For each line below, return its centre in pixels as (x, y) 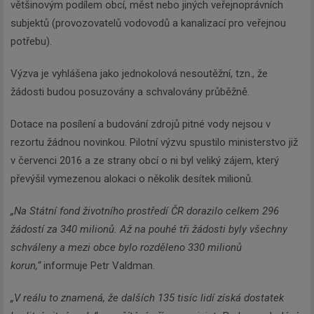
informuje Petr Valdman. (98, 265)
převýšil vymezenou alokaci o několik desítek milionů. (133, 178)
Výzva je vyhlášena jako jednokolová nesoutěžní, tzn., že (139, 73)
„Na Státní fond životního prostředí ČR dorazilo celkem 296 (145, 211)
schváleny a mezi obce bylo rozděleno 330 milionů (126, 247)
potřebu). (33, 41)
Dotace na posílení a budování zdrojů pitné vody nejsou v (141, 124)
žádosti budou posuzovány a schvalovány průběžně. (130, 91)
